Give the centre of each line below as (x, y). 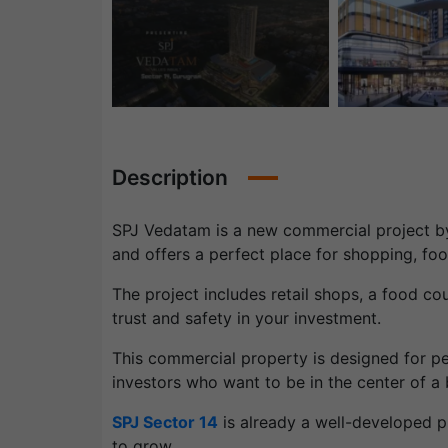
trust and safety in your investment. (246, 318)
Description (170, 178)
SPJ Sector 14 (165, 422)
